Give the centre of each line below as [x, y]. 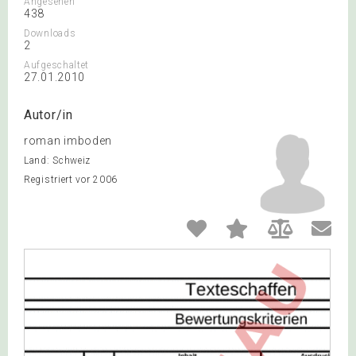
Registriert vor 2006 [71, 180]
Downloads [50, 33]
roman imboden [68, 141]
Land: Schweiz [58, 161]
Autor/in [48, 115]
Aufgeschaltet [57, 65]
